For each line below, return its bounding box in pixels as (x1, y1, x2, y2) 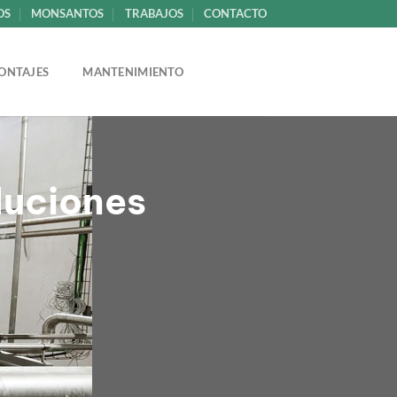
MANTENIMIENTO (82, 65, 183, 79)
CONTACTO (204, 6, 267, 20)
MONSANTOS (31, 6, 104, 20)
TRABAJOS (124, 6, 183, 20)
